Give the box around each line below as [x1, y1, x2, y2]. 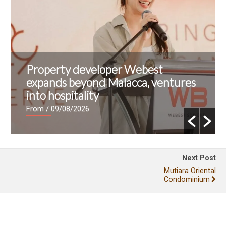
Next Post [182, 153, 216, 162]
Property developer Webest [26, 62, 163, 76]
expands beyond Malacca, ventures [26, 75, 196, 89]
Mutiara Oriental [164, 166, 216, 175]
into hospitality [26, 88, 99, 102]
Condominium [164, 175, 210, 184]
